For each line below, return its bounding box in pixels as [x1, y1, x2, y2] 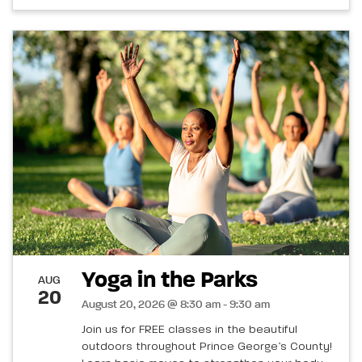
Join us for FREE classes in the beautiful [82, 323, 297, 335]
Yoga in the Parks [82, 268, 267, 292]
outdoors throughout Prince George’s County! [82, 340, 332, 352]
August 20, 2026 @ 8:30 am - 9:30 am [82, 298, 270, 310]
